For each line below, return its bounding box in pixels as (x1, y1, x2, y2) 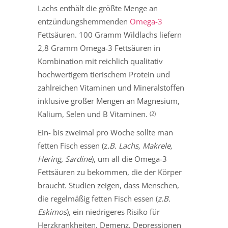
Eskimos (38, 207, 67, 217)
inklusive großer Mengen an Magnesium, (38, 96, 180, 106)
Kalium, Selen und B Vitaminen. (38, 109, 150, 120)
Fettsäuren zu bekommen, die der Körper (38, 167, 182, 178)
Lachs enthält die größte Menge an (38, 3, 158, 14)
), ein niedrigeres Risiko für (67, 207, 160, 217)
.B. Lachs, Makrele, (107, 140, 173, 151)
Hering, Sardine (38, 154, 92, 164)
